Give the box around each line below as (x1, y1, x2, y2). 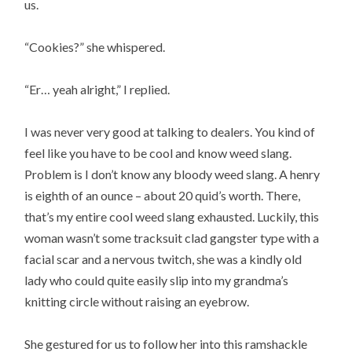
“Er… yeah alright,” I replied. (24, 82, 170, 97)
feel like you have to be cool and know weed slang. (24, 145, 292, 161)
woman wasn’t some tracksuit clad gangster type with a (24, 230, 320, 246)
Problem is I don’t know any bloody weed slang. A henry (24, 167, 321, 182)
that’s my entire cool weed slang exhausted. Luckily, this (24, 209, 320, 225)
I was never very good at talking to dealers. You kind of (24, 124, 316, 140)
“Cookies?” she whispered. (24, 38, 166, 54)
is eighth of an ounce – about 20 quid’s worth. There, (24, 188, 301, 203)
